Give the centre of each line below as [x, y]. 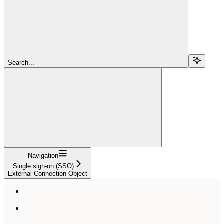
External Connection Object [48, 173]
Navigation [43, 155]
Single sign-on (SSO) [43, 166]
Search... [21, 62]
